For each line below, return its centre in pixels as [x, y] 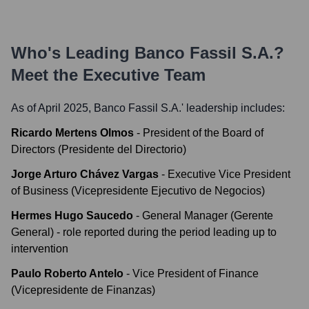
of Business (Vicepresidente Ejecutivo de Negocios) [138, 191]
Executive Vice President [229, 174]
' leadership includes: [233, 108]
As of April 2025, [52, 108]
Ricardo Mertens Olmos [72, 133]
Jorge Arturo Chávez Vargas [85, 174]
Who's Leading [73, 53]
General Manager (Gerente [208, 216]
